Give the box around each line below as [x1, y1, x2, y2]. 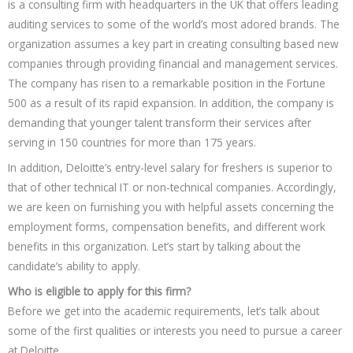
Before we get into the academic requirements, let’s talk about [8, 303, 319, 318]
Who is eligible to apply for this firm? [8, 283, 191, 299]
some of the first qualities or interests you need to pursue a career [8, 322, 342, 338]
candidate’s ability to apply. [8, 258, 140, 273]
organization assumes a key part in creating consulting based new [8, 36, 339, 52]
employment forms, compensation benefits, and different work [8, 218, 325, 234]
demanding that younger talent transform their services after [8, 115, 311, 131]
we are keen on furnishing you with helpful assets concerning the [8, 199, 334, 214]
